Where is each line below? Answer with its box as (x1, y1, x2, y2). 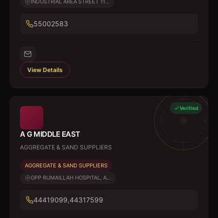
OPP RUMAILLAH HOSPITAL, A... (31, 174, 111, 181)
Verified (180, 105, 198, 111)
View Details (27, 66, 63, 73)
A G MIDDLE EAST (20, 129, 80, 139)
